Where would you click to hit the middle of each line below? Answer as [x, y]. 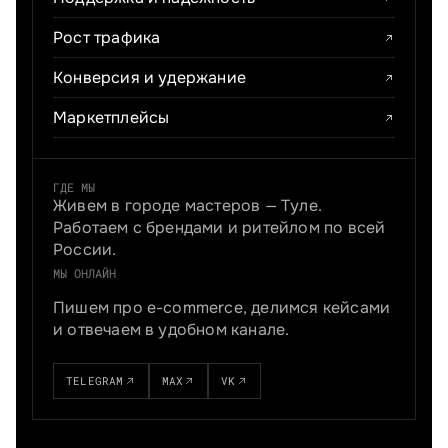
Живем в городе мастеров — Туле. [187, 206]
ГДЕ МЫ [74, 187]
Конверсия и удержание [150, 77]
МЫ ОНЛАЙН [84, 273]
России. [85, 250]
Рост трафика [107, 37]
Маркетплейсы [111, 117]
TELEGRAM [95, 381]
